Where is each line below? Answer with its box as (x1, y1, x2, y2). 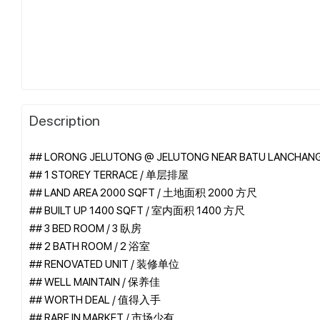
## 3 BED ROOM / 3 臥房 (29, 220, 141, 235)
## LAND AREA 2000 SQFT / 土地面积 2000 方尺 (29, 184, 257, 199)
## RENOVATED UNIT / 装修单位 (29, 256, 179, 271)
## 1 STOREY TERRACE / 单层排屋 (29, 166, 189, 181)
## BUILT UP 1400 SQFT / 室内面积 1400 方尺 (29, 202, 245, 217)
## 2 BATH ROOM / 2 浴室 (29, 238, 150, 253)
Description (29, 110, 100, 129)
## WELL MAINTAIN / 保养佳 (29, 274, 160, 289)
